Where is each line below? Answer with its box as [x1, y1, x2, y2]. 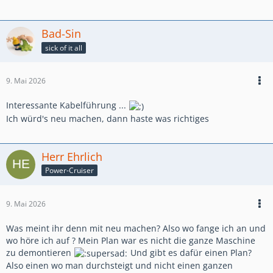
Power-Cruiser [45, 165, 94, 176]
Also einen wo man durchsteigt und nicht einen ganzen [6, 259, 233, 271]
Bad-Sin [41, 26, 81, 41]
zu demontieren [6, 246, 74, 258]
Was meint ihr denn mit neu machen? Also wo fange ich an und [6, 222, 266, 234]
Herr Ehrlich [41, 149, 102, 164]
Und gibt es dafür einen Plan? [128, 246, 252, 258]
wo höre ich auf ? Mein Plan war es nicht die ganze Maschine [6, 234, 255, 246]
